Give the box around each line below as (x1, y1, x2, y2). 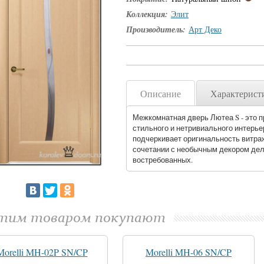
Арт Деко (189, 24, 222, 35)
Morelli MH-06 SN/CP (146, 246, 232, 258)
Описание (140, 87, 181, 100)
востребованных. (133, 154, 193, 165)
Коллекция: (126, 8, 168, 20)
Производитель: (126, 24, 186, 35)
